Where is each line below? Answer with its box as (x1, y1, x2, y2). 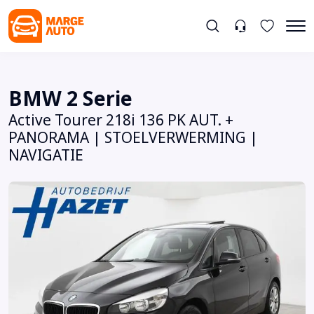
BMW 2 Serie (8, 83, 132, 114)
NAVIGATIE (8, 144, 83, 166)
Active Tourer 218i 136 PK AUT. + (8, 109, 233, 131)
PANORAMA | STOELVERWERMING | (8, 127, 258, 149)
